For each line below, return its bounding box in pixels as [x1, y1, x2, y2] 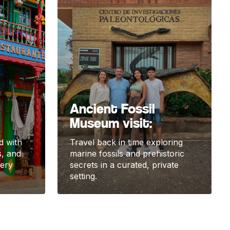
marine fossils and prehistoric [70, 148, 184, 159]
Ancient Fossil [70, 100, 155, 118]
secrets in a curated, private [70, 160, 179, 170]
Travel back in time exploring [70, 137, 183, 148]
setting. [70, 171, 97, 182]
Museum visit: [70, 114, 152, 132]
